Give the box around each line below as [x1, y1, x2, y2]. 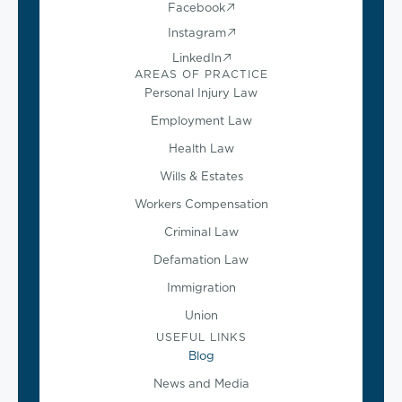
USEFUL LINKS [155, 329, 247, 345]
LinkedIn [171, 49, 222, 66]
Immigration [166, 279, 236, 296]
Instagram [167, 24, 226, 41]
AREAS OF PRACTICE [134, 66, 268, 83]
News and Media [153, 375, 249, 392]
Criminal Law [163, 223, 239, 240]
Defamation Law [153, 251, 249, 268]
